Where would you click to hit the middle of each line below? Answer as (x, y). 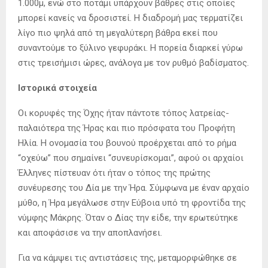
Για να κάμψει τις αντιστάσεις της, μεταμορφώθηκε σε (127, 258)
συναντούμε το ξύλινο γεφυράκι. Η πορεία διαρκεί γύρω (130, 48)
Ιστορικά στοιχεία (57, 88)
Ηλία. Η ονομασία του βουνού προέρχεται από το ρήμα (127, 143)
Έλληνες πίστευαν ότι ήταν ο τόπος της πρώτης (114, 173)
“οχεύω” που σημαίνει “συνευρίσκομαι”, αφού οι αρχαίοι (131, 158)
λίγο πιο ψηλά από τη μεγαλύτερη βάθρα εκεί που (118, 33)
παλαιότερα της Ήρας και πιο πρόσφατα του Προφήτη (127, 128)
